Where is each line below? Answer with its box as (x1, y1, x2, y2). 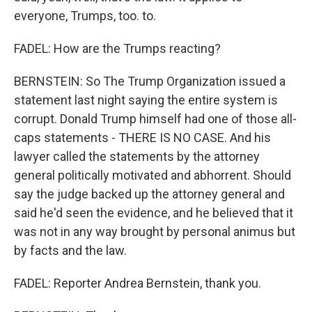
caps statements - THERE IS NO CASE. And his (14, 130, 271, 145)
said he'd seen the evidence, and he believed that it (14, 205, 293, 220)
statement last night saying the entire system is (14, 93, 278, 107)
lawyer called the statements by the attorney (14, 149, 260, 164)
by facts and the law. (14, 243, 127, 258)
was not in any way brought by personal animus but (14, 224, 295, 239)
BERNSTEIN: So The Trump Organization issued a (14, 74, 286, 88)
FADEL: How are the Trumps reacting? (14, 41, 221, 56)
